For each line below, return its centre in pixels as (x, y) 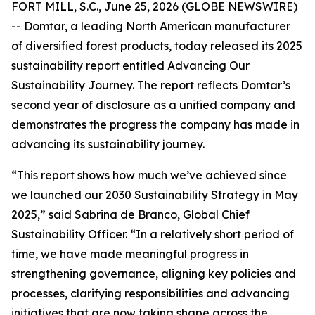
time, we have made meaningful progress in (130, 254)
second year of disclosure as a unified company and (153, 105)
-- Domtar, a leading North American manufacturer (151, 26)
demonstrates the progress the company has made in (155, 124)
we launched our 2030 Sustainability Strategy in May (155, 195)
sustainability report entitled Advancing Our (130, 65)
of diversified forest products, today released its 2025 (157, 46)
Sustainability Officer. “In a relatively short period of (153, 234)
